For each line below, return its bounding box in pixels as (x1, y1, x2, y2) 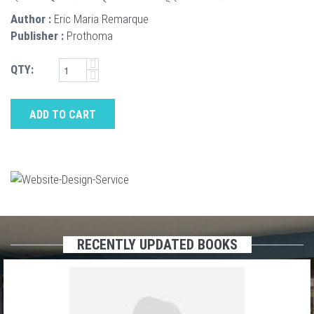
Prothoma (67, 28, 113, 43)
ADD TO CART (29, 107, 96, 121)
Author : (11, 11, 51, 26)
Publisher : (11, 28, 64, 43)
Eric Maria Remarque (54, 11, 149, 26)
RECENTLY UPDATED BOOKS (76, 235, 238, 253)
